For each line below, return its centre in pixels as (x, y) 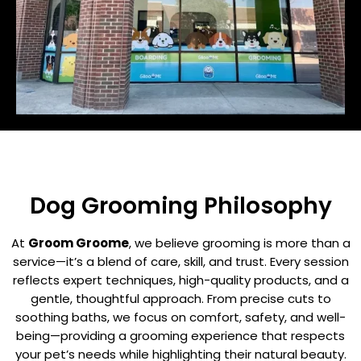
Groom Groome (78, 243)
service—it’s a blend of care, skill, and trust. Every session (180, 262)
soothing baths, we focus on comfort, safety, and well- (180, 317)
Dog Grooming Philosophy (180, 206)
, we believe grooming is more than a (239, 243)
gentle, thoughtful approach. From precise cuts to (180, 299)
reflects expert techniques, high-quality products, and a (180, 280)
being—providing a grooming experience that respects (180, 336)
